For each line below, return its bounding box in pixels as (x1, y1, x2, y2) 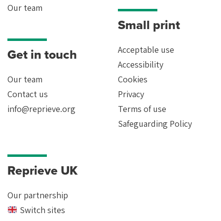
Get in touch (7, 45, 77, 64)
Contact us (7, 88, 48, 100)
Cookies (118, 74, 147, 85)
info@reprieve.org (7, 103, 75, 114)
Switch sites (17, 204, 65, 216)
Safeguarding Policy (118, 118, 192, 129)
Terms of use (118, 103, 166, 114)
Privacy (118, 88, 144, 100)
